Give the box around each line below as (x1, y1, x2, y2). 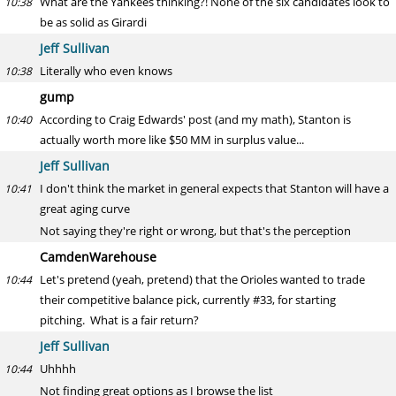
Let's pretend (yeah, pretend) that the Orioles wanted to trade (40, 271, 365, 287)
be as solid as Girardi (40, 14, 147, 30)
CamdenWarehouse (40, 248, 156, 265)
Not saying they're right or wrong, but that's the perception (40, 223, 351, 239)
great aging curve (40, 201, 130, 217)
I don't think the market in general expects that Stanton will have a (40, 180, 389, 196)
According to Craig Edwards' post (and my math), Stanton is (40, 111, 351, 127)
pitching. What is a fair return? (40, 312, 199, 328)
